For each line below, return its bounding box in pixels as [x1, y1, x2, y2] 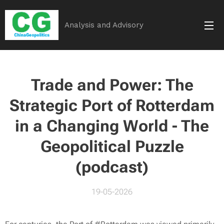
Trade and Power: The [30, 75, 193, 94]
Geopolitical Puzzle [40, 137, 184, 156]
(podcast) [75, 157, 148, 176]
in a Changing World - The [15, 116, 209, 135]
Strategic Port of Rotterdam [9, 96, 214, 115]
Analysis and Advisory [64, 20, 143, 29]
